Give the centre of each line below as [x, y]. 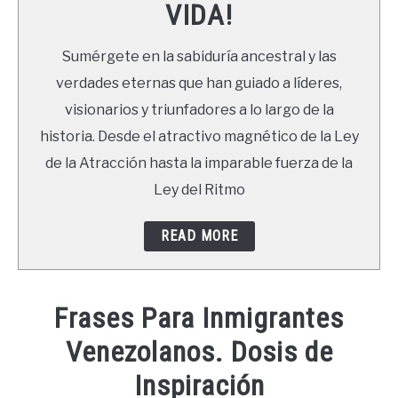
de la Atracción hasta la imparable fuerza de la [199, 163]
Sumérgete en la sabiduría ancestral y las [199, 57]
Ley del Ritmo [199, 190]
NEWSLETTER [61, 73]
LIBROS [41, 23]
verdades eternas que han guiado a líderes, [199, 84]
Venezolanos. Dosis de [199, 352]
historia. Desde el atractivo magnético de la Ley [199, 137]
